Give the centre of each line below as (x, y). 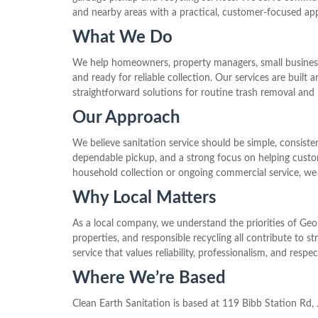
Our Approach (126, 118)
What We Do (122, 38)
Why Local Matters (144, 198)
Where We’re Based (149, 278)
